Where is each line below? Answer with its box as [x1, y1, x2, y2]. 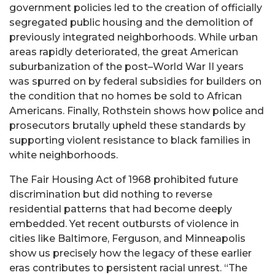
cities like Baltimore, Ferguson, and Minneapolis [9, 233, 246, 245]
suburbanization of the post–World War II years [9, 61, 244, 73]
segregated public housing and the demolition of [9, 17, 253, 29]
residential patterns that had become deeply [9, 203, 232, 215]
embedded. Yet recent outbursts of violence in [9, 218, 239, 230]
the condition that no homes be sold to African [9, 90, 242, 103]
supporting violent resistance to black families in [9, 134, 250, 147]
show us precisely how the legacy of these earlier [9, 247, 252, 260]
